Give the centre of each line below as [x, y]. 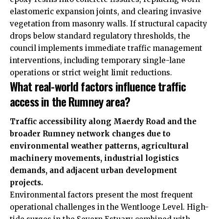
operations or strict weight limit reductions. [91, 72]
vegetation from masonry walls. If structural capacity [109, 23]
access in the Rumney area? [70, 101]
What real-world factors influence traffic [98, 86]
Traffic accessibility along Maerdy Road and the [103, 122]
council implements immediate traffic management [106, 48]
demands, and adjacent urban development [93, 171]
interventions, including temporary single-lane [98, 60]
